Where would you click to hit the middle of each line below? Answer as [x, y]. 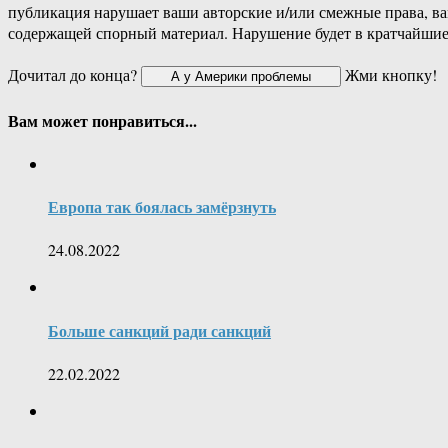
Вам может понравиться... [102, 120]
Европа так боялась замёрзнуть [162, 207]
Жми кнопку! [389, 75]
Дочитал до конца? [74, 75]
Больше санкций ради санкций [159, 330]
